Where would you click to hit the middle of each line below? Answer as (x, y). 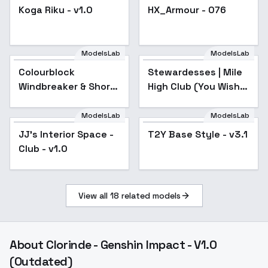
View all (94, 196)
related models (150, 196)
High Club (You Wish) (196, 86)
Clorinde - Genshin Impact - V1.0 (132, 245)
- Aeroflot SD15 (183, 101)
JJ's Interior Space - (66, 134)
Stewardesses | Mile (195, 72)
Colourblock (47, 72)
